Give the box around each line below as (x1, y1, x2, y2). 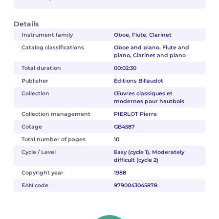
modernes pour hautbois (113, 98, 184, 105)
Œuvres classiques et (113, 90, 173, 97)
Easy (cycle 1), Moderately (113, 149, 184, 155)
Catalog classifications (22, 44, 84, 51)
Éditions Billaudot (113, 77, 163, 84)
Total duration (22, 65, 61, 71)
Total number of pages (22, 136, 86, 143)
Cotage (22, 123, 42, 130)
